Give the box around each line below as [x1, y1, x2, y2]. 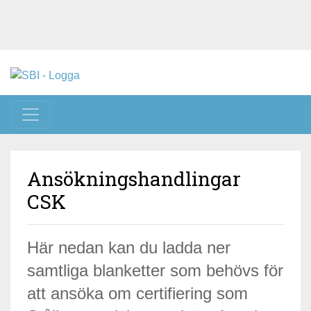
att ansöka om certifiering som [27, 283, 248, 303]
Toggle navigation [19, 102, 126, 118]
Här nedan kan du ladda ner [27, 237, 230, 257]
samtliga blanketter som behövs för [27, 260, 283, 280]
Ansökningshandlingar [27, 165, 241, 192]
